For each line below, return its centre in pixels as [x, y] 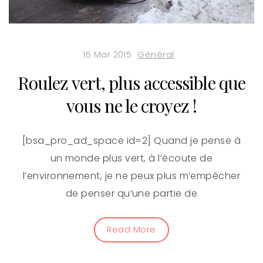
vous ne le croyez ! [131, 105]
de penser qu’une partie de [131, 193]
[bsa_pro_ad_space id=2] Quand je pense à [131, 140]
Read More [131, 229]
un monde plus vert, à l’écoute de [131, 158]
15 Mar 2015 [107, 54]
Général [156, 54]
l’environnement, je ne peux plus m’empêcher [131, 176]
